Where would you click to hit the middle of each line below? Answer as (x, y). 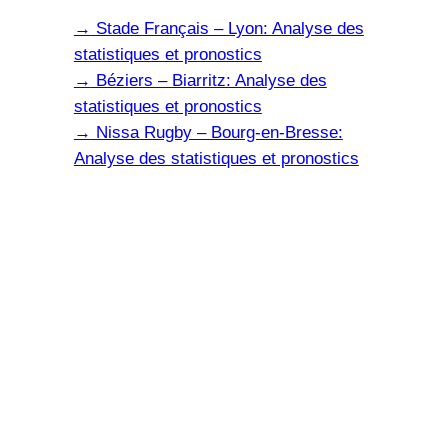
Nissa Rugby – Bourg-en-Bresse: (216, 132)
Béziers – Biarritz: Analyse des (208, 80)
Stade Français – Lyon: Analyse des (227, 28)
